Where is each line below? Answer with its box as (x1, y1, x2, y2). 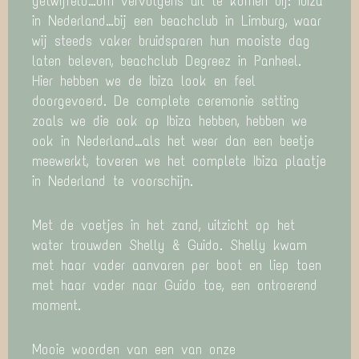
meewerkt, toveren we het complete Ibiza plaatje (32, 152, 326, 171)
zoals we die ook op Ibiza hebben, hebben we (32, 112, 307, 131)
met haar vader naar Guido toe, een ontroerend (32, 276, 317, 295)
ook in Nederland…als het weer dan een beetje (32, 132, 314, 151)
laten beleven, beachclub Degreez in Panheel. (32, 52, 301, 71)
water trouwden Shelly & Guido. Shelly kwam (32, 236, 307, 255)
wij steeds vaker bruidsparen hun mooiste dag (32, 32, 310, 50)
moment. (32, 296, 81, 315)
